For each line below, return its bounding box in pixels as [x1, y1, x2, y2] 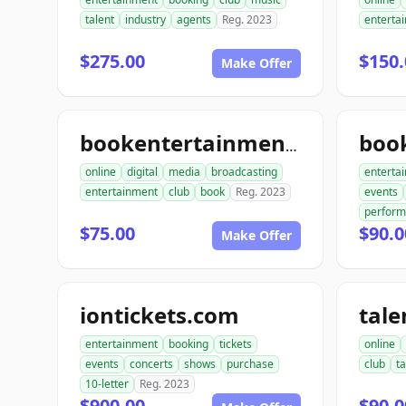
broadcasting [211, 164, 277, 179]
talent [85, 12, 114, 27]
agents [177, 12, 211, 27]
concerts [130, 356, 173, 372]
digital [127, 164, 158, 179]
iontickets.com [80, 300, 239, 330]
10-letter [85, 376, 129, 391]
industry [125, 12, 166, 27]
